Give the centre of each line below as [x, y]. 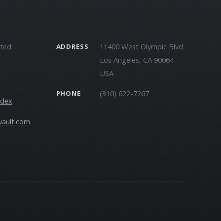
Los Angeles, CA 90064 [136, 59]
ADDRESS [72, 46]
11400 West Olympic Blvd [141, 46]
